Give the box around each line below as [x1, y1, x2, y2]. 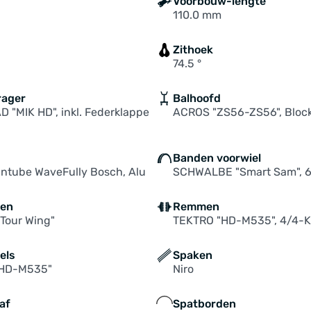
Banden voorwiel [172, 151, 261, 165]
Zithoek [172, 43, 213, 56]
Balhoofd [172, 92, 221, 105]
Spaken [172, 249, 212, 262]
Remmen [172, 200, 219, 213]
